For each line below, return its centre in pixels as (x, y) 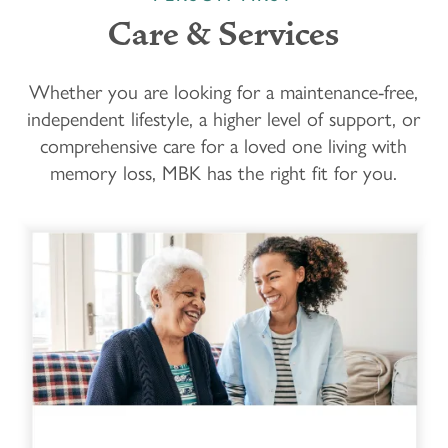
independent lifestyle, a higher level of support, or (224, 117)
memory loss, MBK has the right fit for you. (224, 171)
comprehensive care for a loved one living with (224, 144)
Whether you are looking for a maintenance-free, (224, 90)
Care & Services (224, 35)
